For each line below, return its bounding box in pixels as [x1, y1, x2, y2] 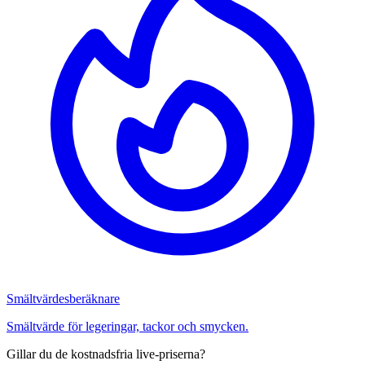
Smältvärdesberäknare [7, 292, 120, 306]
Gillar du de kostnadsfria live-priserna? [7, 347, 205, 362]
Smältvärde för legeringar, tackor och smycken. [7, 319, 248, 334]
